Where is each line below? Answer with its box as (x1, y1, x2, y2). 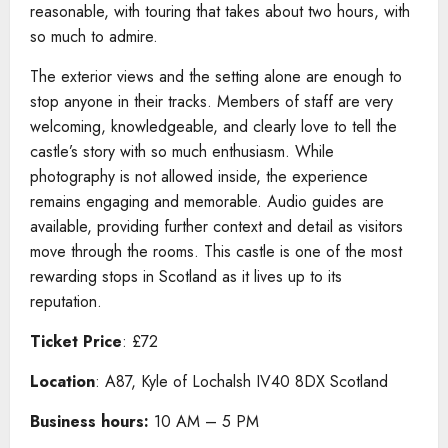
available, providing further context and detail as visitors (30, 214, 403, 238)
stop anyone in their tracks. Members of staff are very (30, 89, 393, 113)
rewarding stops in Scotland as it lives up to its (30, 264, 342, 288)
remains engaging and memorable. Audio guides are (30, 189, 384, 213)
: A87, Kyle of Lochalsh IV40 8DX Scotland (95, 369, 388, 393)
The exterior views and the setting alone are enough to (30, 64, 402, 88)
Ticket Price (30, 329, 122, 353)
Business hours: (30, 409, 149, 433)
